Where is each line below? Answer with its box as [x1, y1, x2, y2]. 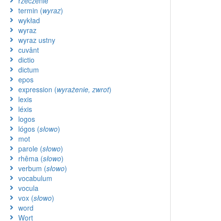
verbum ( [18, 163, 46, 173]
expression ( [18, 84, 57, 94]
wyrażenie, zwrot [57, 84, 109, 94]
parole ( [18, 144, 42, 153]
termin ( [18, 5, 42, 15]
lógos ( [18, 124, 39, 134]
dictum [18, 65, 39, 74]
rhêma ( [18, 153, 43, 163]
